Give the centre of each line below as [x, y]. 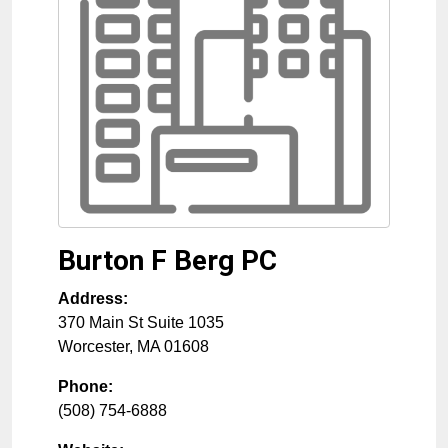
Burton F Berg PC [167, 261]
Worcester [93, 347]
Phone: [85, 387]
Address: [93, 299]
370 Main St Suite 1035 [141, 323]
